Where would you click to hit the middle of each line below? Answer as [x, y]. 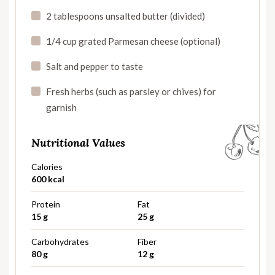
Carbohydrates [60, 241]
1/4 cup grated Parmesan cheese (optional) [133, 41]
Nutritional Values [78, 142]
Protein [46, 204]
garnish [61, 107]
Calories [47, 166]
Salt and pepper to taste [95, 66]
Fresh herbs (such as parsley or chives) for [131, 91]
